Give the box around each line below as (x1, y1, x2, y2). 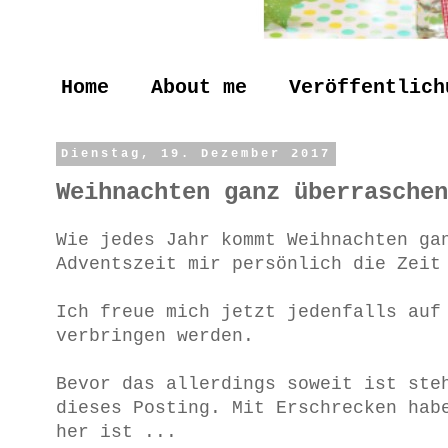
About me (151, 76, 247, 99)
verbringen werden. (56, 325, 254, 346)
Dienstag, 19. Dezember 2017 (60, 147, 331, 161)
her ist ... (56, 421, 177, 442)
